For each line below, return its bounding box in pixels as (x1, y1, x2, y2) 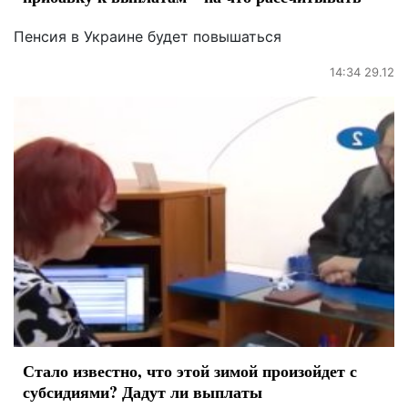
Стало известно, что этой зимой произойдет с (23, 359, 357, 383)
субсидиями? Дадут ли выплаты (23, 380, 262, 404)
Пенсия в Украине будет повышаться (14, 26, 281, 46)
